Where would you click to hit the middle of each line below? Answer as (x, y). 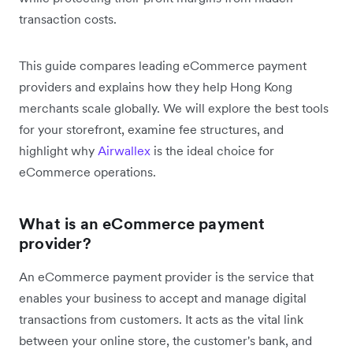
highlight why (58, 150)
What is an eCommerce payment (142, 223)
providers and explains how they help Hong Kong (156, 86)
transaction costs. (68, 19)
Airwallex (124, 150)
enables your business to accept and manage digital (163, 297)
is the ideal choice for (212, 150)
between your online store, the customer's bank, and (165, 340)
